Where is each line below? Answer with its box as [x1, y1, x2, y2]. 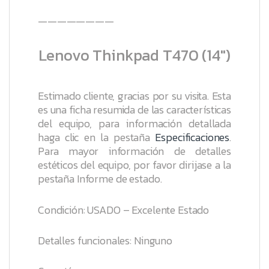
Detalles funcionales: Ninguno [38, 232, 172, 249]
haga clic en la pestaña [38, 129, 156, 146]
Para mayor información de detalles [38, 143, 231, 160]
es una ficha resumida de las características [38, 101, 231, 118]
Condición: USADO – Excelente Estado [38, 201, 210, 218]
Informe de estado [76, 171, 160, 187]
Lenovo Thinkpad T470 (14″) [38, 43, 231, 67]
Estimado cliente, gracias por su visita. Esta [38, 88, 231, 104]
